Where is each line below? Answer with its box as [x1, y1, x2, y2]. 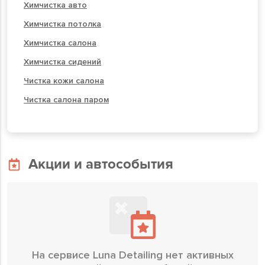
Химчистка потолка [24, 18, 101, 29]
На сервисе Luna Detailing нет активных [31, 248, 234, 261]
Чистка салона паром [24, 94, 109, 105]
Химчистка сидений [24, 56, 101, 67]
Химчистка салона [24, 37, 96, 48]
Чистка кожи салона [24, 75, 104, 86]
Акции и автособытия [28, 156, 173, 173]
